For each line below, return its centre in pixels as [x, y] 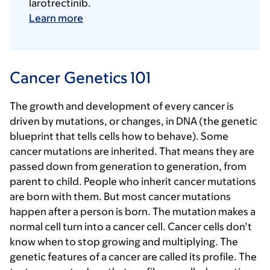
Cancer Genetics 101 [80, 77]
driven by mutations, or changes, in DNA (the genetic [133, 121]
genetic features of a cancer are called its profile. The [133, 257]
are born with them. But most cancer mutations [120, 197]
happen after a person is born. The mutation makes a [133, 212]
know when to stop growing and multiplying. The [124, 242]
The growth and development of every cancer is [122, 106]
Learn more [56, 18]
